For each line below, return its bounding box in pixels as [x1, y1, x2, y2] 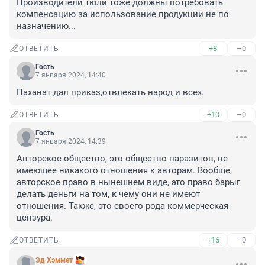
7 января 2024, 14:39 [35, 137, 106, 146]
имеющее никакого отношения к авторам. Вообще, [17, 165, 232, 176]
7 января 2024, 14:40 [35, 71, 106, 80]
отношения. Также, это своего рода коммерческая [17, 201, 228, 212]
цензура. [17, 212, 53, 224]
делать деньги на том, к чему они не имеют [17, 189, 200, 200]
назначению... [17, 21, 76, 32]
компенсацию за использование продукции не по [17, 9, 229, 20]
